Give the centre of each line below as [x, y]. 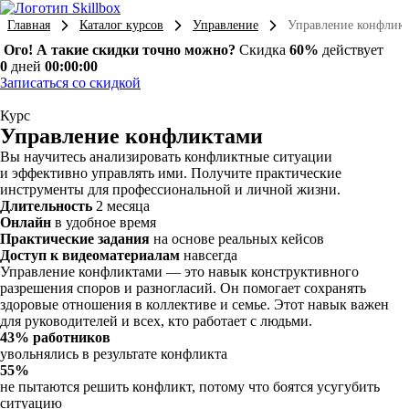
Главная [29, 25]
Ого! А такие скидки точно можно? [121, 50]
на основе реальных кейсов [239, 239]
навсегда [210, 255]
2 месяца [123, 206]
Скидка [264, 50]
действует [351, 50]
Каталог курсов [121, 25]
